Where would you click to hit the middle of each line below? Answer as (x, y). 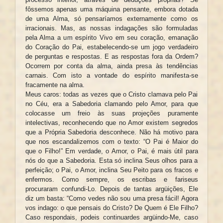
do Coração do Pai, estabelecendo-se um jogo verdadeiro (111, 47)
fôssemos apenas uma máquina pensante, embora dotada (111, 9)
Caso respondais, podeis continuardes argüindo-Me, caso (111, 218)
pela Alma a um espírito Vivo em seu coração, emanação (111, 38)
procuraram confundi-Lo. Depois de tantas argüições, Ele (111, 189)
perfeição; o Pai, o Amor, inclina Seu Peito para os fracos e (111, 170)
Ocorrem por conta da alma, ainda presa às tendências (111, 66)
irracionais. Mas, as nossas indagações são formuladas (111, 28)
